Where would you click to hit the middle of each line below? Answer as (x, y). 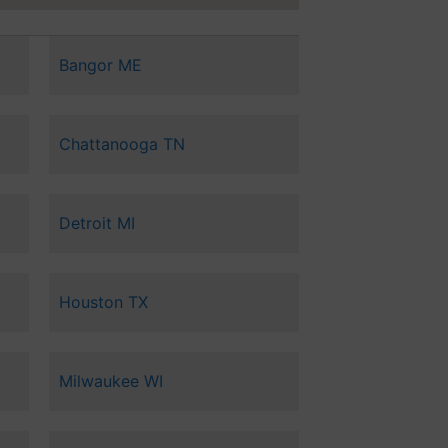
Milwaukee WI (110, 381)
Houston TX (103, 302)
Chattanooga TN (121, 144)
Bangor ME (100, 65)
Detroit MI (96, 223)
